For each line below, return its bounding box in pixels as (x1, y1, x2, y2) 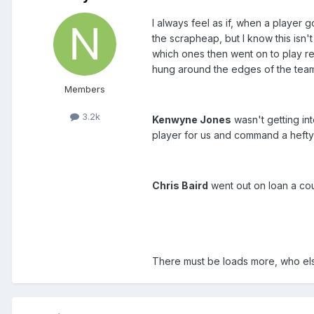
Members (64, 83, 105, 95)
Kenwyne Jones (152, 114, 231, 126)
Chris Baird (152, 179, 208, 192)
